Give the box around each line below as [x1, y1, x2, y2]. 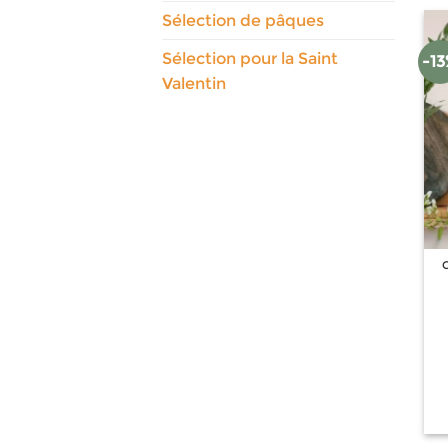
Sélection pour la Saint [162, 48, 338, 68]
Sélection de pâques [162, 10, 324, 30]
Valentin [162, 73, 226, 93]
